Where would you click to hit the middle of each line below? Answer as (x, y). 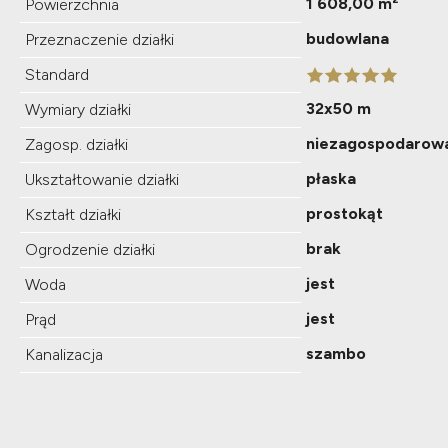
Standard (57, 74)
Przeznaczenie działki (99, 39)
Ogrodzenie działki (90, 249)
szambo (336, 353)
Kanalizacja (64, 354)
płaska (331, 178)
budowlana (347, 38)
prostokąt (344, 213)
